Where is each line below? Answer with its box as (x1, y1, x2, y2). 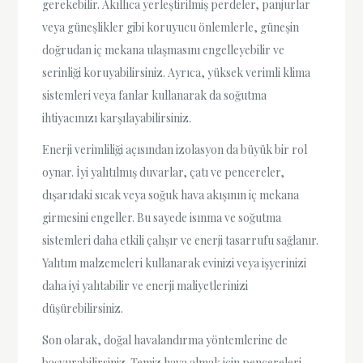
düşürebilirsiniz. (42, 300, 124, 316)
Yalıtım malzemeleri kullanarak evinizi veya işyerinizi (42, 254, 307, 271)
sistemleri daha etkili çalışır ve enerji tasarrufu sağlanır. (42, 232, 319, 248)
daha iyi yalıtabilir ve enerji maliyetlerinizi (42, 277, 249, 293)
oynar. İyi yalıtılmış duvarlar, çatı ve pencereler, (42, 164, 285, 180)
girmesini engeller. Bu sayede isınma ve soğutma (42, 209, 282, 225)
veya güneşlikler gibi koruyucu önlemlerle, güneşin (42, 19, 300, 35)
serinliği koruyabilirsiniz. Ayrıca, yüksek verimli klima (42, 64, 311, 80)
